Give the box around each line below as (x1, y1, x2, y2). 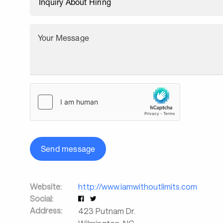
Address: (30, 206, 62, 215)
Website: (30, 182, 62, 191)
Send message (41, 144, 96, 153)
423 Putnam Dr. (78, 206, 135, 216)
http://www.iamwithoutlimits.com (78, 182, 197, 191)
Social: (30, 194, 53, 203)
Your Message (38, 33, 89, 42)
